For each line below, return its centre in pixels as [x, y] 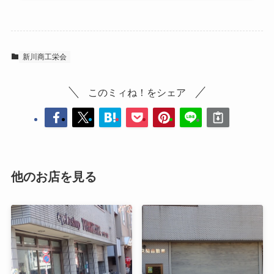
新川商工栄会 [44, 57]
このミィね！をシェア [137, 93]
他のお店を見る [54, 176]
